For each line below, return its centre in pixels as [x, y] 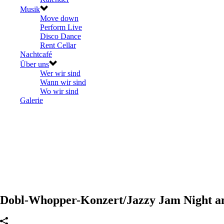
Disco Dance [60, 36]
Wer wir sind [60, 73]
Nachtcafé [36, 54]
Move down [59, 18]
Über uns [34, 64]
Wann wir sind [63, 82]
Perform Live [61, 27]
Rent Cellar [58, 45]
